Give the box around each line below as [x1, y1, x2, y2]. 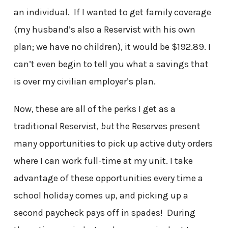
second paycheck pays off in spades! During [13, 207, 195, 219]
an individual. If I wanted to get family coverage [13, 7, 211, 18]
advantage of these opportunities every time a [13, 173, 203, 184]
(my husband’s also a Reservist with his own [13, 24, 195, 36]
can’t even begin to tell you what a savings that [13, 59, 209, 70]
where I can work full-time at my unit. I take [13, 155, 193, 167]
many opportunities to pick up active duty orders [13, 138, 213, 150]
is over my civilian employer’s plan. [13, 76, 156, 88]
